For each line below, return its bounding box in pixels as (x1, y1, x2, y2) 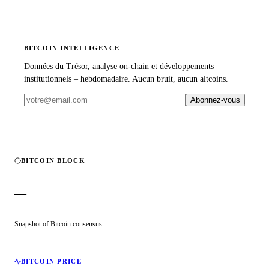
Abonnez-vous (190, 95, 240, 105)
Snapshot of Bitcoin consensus (14, 220, 102, 229)
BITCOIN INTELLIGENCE (24, 44, 120, 52)
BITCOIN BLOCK (21, 157, 85, 165)
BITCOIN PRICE (21, 258, 82, 265)
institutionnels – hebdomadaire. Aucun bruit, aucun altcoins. (24, 74, 228, 84)
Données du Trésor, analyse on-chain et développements (24, 62, 214, 71)
